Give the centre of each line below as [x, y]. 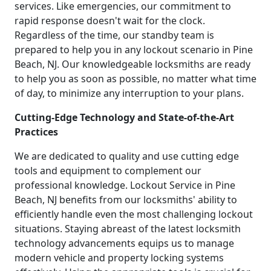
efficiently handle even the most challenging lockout [134, 214]
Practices [36, 132]
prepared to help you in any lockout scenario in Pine [134, 50]
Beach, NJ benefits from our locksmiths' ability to [126, 200]
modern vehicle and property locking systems [119, 258]
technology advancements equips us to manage [124, 243]
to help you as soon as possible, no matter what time [135, 79]
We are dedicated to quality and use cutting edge [127, 156]
